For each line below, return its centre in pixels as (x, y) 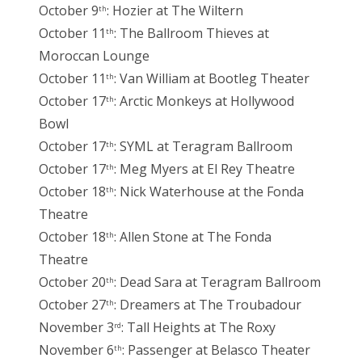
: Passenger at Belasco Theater (216, 350)
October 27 (72, 305)
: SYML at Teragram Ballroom (203, 147)
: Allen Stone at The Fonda (193, 237)
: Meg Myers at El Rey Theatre (204, 169)
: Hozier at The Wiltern (175, 11)
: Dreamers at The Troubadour (208, 305)
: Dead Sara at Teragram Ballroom (217, 282)
